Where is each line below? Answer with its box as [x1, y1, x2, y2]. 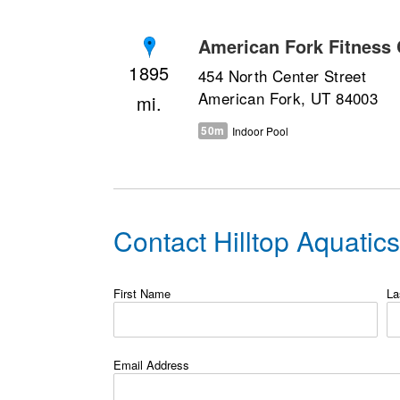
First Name [113, 284, 171, 302]
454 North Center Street [198, 63, 367, 87]
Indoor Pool [231, 122, 288, 138]
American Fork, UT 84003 [198, 86, 379, 109]
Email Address [113, 355, 189, 373]
